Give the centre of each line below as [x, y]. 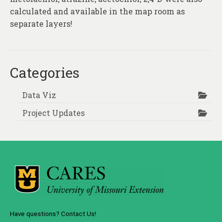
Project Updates [54, 113]
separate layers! [41, 24]
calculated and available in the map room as [97, 11]
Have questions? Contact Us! [53, 214]
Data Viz [39, 95]
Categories [45, 73]
